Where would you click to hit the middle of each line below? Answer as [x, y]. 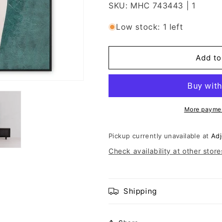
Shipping [140, 191]
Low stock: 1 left [150, 27]
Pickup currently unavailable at [160, 136]
